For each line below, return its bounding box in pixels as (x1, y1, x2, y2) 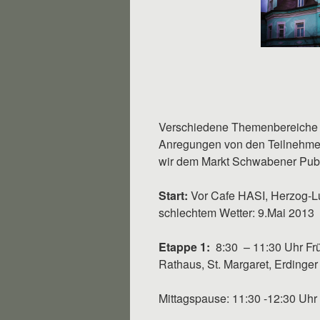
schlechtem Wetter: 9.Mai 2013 (159, 204, 314, 221)
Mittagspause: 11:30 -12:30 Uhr (159, 290, 317, 306)
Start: (159, 187, 188, 204)
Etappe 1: (159, 239, 210, 255)
